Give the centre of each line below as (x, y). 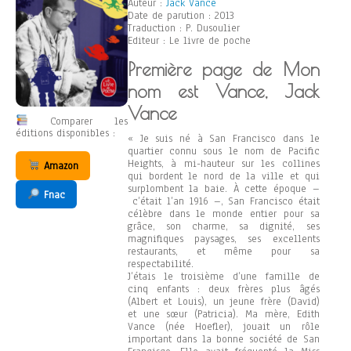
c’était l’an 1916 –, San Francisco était (223, 201)
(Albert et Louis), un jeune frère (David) (223, 302)
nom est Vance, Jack (223, 91)
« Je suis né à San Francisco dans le (223, 139)
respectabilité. (160, 264)
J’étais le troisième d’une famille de (223, 277)
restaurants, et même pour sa (223, 251)
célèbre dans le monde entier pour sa (223, 214)
